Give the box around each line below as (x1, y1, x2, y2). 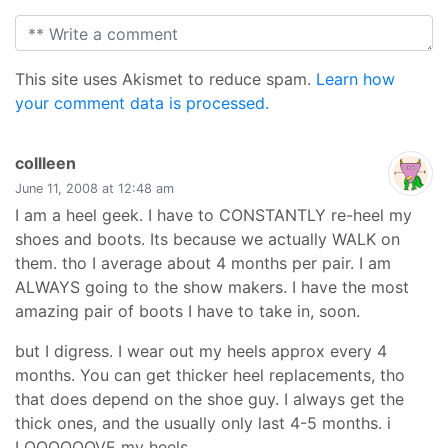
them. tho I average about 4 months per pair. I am (15, 253, 391, 273)
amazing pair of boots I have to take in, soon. (15, 301, 360, 321)
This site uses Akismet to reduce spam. (15, 69, 316, 89)
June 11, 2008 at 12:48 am (15, 181, 174, 196)
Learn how (316, 69, 395, 89)
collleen (15, 153, 76, 173)
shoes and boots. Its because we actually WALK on (15, 229, 400, 249)
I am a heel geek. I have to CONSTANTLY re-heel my (15, 205, 412, 225)
